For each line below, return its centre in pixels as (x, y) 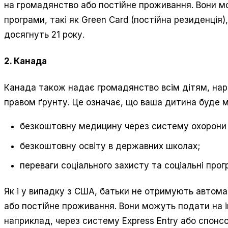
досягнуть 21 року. (44, 35)
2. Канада (25, 61)
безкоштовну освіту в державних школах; (110, 146)
